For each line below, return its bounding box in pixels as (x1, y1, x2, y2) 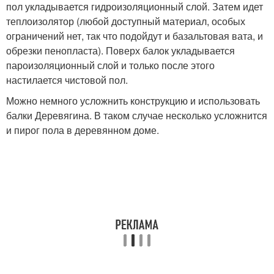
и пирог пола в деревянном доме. (6, 123, 159, 137)
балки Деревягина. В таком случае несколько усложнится (6, 108, 267, 122)
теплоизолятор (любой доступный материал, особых (6, 14, 245, 28)
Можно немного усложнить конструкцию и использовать (6, 94, 260, 108)
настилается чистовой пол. (6, 73, 128, 87)
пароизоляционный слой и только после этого (6, 58, 215, 72)
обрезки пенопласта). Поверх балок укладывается (6, 43, 235, 57)
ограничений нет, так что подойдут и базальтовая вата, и (6, 29, 263, 43)
